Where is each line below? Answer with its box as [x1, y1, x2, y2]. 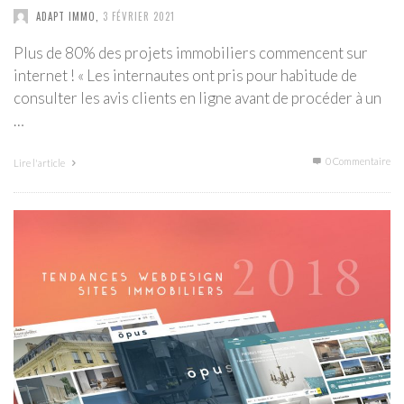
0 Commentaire [324, 154, 390, 167]
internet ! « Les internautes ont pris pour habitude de [14, 65, 357, 85]
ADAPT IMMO [36, 8, 96, 23]
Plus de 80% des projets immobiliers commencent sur [14, 42, 368, 62]
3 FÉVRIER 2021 [103, 8, 175, 23]
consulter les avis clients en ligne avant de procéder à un [14, 87, 381, 107]
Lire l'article [14, 156, 67, 169]
